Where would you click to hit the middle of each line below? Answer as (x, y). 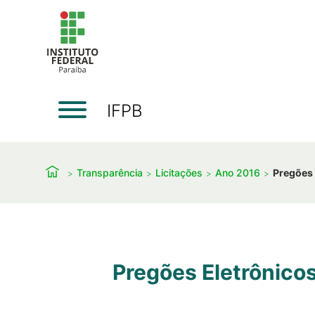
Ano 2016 (238, 172)
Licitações (179, 172)
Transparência (110, 172)
